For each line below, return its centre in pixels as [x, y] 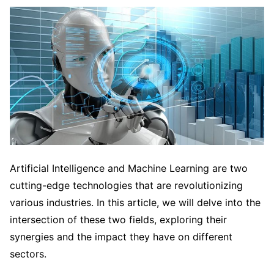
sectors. [28, 254]
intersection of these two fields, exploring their [118, 220]
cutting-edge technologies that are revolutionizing [126, 186]
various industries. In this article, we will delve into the [135, 203]
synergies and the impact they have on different [121, 237]
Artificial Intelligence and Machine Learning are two [129, 168]
